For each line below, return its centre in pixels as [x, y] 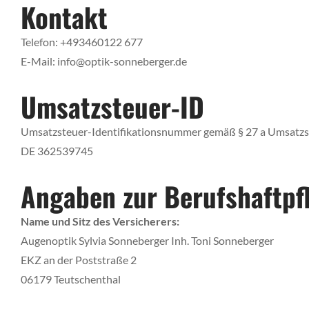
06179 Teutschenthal [71, 279]
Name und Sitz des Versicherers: [100, 221]
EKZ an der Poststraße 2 [79, 259]
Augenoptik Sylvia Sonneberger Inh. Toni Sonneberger [147, 240]
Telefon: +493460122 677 [82, 41]
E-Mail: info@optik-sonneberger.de [104, 61]
